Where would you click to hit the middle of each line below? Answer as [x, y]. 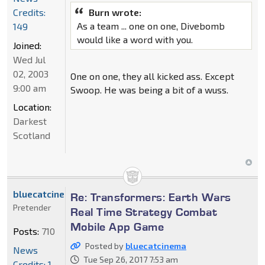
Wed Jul [29, 60]
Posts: [26, 231]
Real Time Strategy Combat [144, 212]
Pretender [32, 208]
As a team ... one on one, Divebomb [151, 26]
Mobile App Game [117, 227]
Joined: [27, 46]
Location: [32, 107]
